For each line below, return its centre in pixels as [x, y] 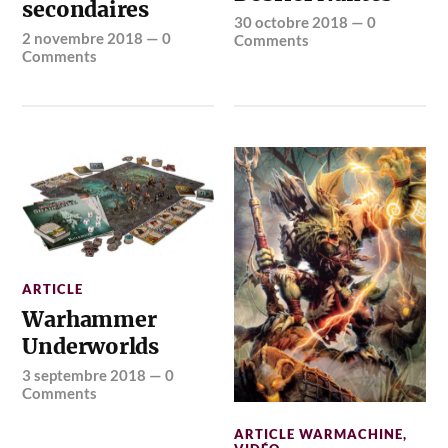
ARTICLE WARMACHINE [319, 434]
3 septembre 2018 [84, 375]
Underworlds [91, 347]
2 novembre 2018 [83, 37]
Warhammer [89, 320]
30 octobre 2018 [291, 21]
